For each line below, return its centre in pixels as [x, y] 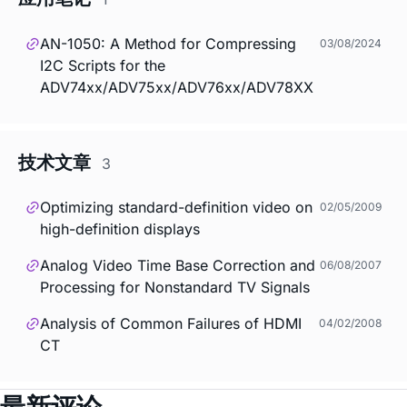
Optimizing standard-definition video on [176, 208]
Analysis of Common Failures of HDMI [171, 324]
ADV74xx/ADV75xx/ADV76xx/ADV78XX [177, 87]
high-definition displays [120, 229]
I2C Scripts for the [103, 65]
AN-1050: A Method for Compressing [168, 43]
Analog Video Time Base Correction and [178, 266]
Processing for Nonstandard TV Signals [175, 288]
